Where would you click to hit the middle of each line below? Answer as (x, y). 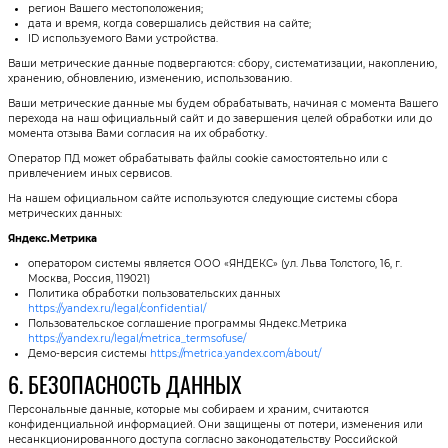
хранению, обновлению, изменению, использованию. (149, 78)
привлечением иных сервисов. (89, 173)
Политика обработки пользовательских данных (153, 293)
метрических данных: (64, 213)
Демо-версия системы (88, 353)
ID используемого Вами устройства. (122, 38)
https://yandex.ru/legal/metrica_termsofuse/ (136, 338)
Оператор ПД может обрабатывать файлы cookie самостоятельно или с (197, 158)
